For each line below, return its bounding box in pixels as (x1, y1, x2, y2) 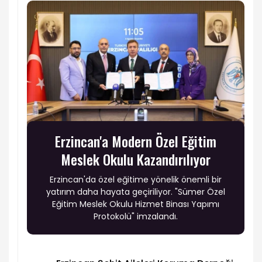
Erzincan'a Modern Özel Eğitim (55, 130, 216, 152)
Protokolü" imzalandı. (94, 211, 178, 223)
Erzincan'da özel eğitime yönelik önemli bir (50, 174, 222, 186)
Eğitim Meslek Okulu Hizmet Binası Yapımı (52, 198, 219, 211)
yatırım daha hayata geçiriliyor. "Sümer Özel (46, 186, 225, 198)
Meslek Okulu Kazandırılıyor (61, 149, 211, 170)
